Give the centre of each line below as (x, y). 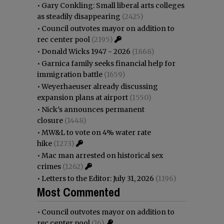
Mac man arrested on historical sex (102, 155)
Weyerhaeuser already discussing (100, 86)
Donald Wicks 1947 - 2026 (86, 51)
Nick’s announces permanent (93, 109)
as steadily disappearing (79, 16)
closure (50, 120)
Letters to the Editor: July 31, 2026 (98, 178)
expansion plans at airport (82, 97)
